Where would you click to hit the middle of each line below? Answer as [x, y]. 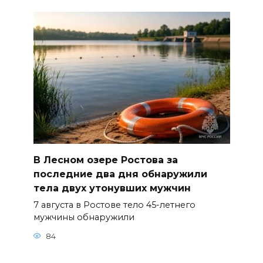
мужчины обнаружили [84, 218]
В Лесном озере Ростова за [105, 160]
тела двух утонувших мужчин [112, 188]
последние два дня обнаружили [120, 174]
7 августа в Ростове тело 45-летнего [114, 205]
